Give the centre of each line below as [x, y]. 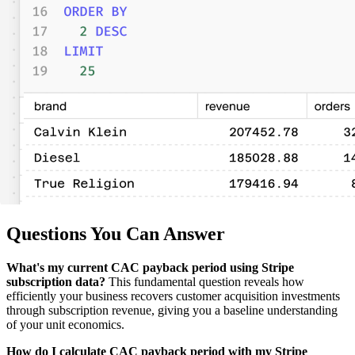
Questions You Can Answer [116, 234]
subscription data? [56, 282]
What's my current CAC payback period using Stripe [150, 268]
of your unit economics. [65, 325]
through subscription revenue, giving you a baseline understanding [172, 311]
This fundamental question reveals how [205, 282]
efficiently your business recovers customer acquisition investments [173, 296]
